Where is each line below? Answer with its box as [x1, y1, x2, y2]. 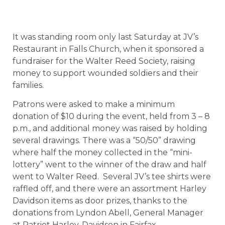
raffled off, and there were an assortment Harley [13, 184, 206, 194]
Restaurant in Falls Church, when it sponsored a [13, 44, 204, 54]
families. [13, 80, 44, 90]
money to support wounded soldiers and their [13, 68, 198, 78]
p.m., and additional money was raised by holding [13, 124, 207, 134]
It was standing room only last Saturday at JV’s [13, 32, 198, 42]
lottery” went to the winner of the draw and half [13, 160, 206, 170]
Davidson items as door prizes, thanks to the [13, 196, 187, 206]
